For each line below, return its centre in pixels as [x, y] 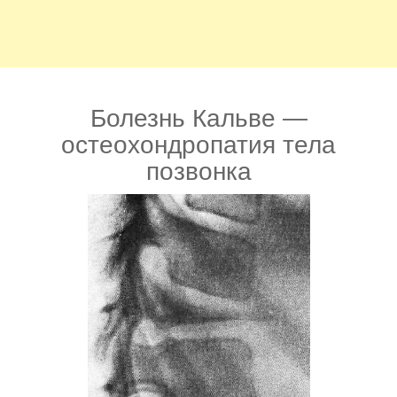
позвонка [198, 171]
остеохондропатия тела [198, 144]
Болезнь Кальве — [198, 118]
